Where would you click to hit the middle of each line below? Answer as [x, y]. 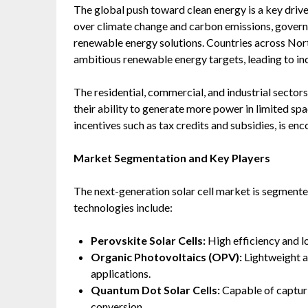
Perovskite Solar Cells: [148, 240]
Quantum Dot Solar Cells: [155, 289]
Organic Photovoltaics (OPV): [166, 256]
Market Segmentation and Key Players [172, 157]
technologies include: [123, 207]
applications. [121, 273]
